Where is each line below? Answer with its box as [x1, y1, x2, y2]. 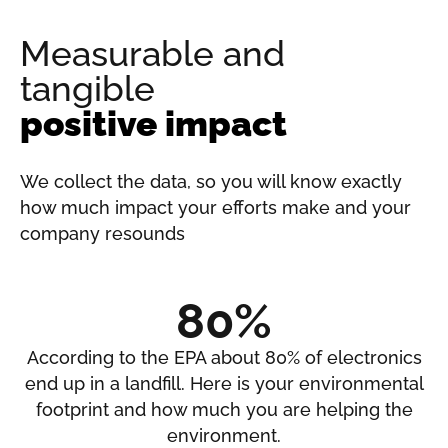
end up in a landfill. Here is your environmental [24, 372, 424, 394]
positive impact [20, 102, 287, 144]
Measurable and [20, 32, 285, 74]
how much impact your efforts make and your [20, 196, 411, 218]
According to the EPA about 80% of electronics [26, 346, 422, 368]
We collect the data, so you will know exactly [20, 170, 402, 192]
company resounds [20, 222, 185, 244]
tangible [20, 67, 155, 109]
